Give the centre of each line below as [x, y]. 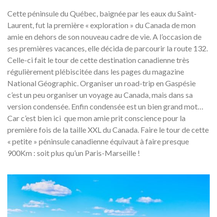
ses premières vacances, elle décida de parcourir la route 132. [108, 48]
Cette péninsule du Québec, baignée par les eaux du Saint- [102, 13]
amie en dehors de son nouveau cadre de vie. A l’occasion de [104, 36]
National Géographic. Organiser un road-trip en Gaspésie [101, 83]
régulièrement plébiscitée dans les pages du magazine [96, 71]
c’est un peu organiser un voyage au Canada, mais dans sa [100, 94]
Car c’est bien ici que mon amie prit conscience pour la [96, 118]
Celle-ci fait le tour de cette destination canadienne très [98, 60]
